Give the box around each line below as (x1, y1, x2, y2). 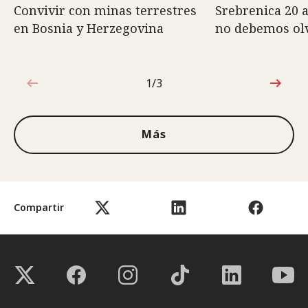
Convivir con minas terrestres (14, 1, 197, 19)
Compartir (14, 201, 64, 214)
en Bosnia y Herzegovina (14, 19, 164, 36)
